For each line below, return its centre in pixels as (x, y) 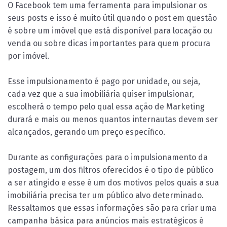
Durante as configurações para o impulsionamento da (108, 157)
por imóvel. (28, 56)
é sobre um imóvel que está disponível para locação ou (110, 30)
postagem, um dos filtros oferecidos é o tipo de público (110, 170)
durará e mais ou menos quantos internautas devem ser (113, 119)
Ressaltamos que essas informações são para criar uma (112, 208)
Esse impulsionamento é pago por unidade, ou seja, (104, 81)
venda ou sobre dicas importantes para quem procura (109, 43)
